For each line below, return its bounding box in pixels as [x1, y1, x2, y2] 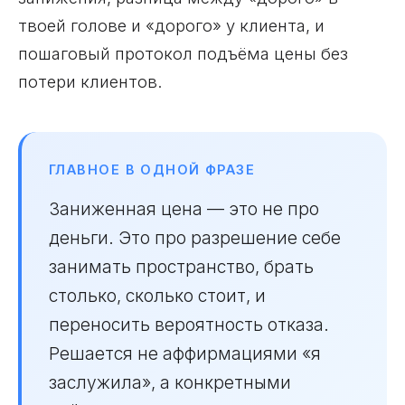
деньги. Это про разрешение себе [49, 227, 341, 249]
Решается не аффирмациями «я [49, 343, 321, 364]
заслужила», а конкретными [49, 372, 291, 393]
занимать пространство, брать [49, 256, 314, 278]
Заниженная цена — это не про [49, 198, 319, 220]
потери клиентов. [18, 71, 163, 91]
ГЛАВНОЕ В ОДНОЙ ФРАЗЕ [49, 162, 256, 177]
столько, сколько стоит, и [49, 285, 266, 306]
